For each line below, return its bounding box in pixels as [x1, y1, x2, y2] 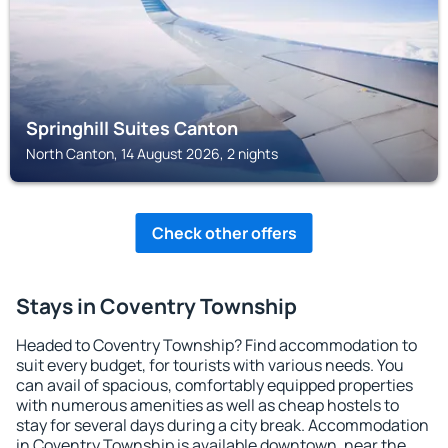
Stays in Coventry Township [16, 292, 297, 320]
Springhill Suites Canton [26, 116, 238, 140]
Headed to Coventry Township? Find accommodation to [16, 334, 417, 356]
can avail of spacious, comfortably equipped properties [16, 374, 413, 396]
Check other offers [151, 222, 297, 244]
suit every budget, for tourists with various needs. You [16, 354, 404, 376]
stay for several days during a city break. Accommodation [16, 414, 429, 436]
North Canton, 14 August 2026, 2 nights [26, 144, 278, 163]
